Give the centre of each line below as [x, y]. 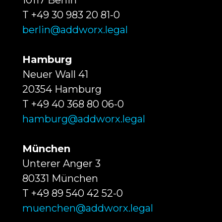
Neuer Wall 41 [55, 75]
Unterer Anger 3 [61, 164]
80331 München [60, 179]
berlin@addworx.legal [75, 30]
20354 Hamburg [62, 89]
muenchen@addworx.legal [87, 208]
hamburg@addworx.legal [83, 119]
